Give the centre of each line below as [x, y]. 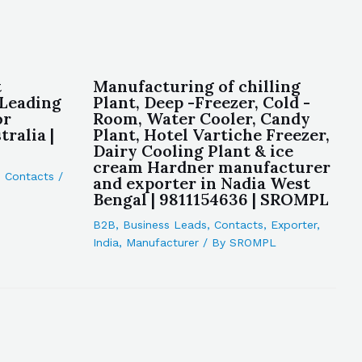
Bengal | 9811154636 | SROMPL [210, 199]
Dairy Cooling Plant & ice [193, 151]
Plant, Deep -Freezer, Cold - [201, 102]
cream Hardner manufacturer [211, 167]
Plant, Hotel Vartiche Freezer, [211, 135]
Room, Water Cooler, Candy [201, 118]
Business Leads [164, 225]
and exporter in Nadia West [201, 183]
